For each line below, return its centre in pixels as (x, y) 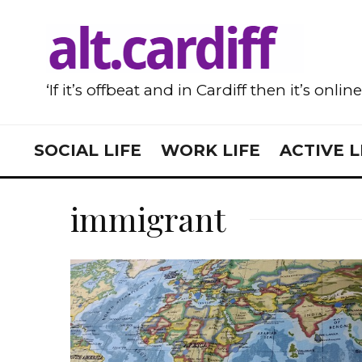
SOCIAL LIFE (88, 150)
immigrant (148, 219)
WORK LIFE (210, 150)
